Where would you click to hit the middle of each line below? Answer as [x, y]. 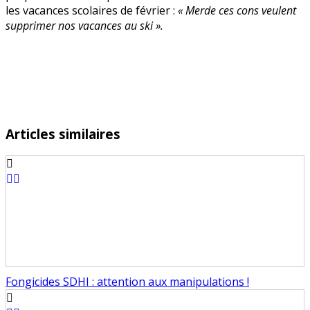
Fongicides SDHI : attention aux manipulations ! [127, 282]
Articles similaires [63, 134]
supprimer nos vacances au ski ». [84, 25]
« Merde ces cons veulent [237, 10]
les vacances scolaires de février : [92, 10]
